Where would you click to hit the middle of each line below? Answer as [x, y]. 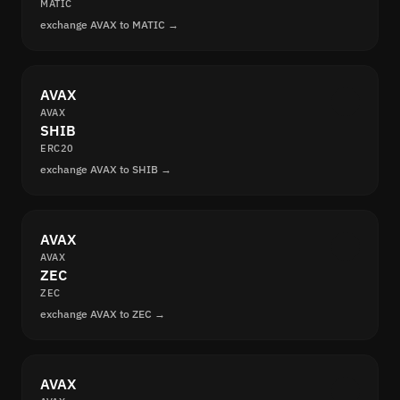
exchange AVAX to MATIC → [109, 25]
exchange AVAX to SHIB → [106, 170]
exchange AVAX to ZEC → [103, 314]
